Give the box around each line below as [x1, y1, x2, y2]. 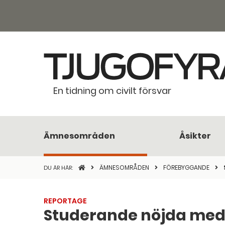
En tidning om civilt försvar [53, 84, 171, 97]
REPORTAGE [44, 196, 87, 206]
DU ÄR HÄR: [44, 163, 74, 172]
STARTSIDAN [78, 163, 115, 172]
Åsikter [179, 130, 211, 142]
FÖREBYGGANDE [163, 163, 211, 172]
